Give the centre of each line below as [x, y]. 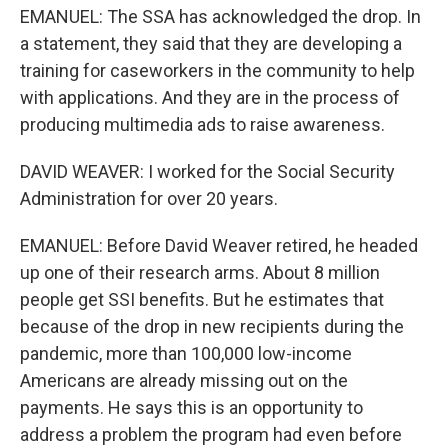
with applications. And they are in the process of [210, 97]
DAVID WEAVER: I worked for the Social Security [207, 171]
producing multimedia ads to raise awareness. [202, 124]
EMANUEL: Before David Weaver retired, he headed [219, 245]
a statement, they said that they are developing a [211, 43]
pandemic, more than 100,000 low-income [186, 353]
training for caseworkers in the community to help [217, 70]
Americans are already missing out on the [184, 380]
